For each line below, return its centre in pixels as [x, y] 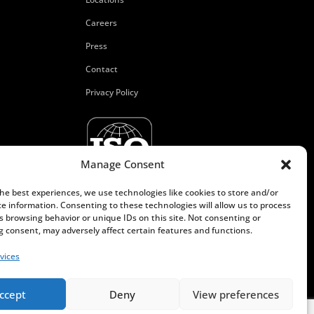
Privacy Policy [111, 92]
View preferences [236, 294]
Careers [101, 22]
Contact [101, 69]
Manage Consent [122, 164]
